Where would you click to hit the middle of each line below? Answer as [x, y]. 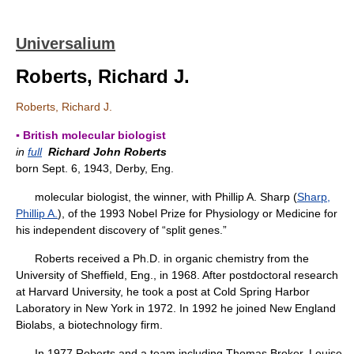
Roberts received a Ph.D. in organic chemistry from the [162, 258]
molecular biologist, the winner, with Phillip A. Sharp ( [156, 197]
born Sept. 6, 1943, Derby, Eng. [95, 168]
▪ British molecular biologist [91, 135]
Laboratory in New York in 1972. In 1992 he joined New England [176, 308]
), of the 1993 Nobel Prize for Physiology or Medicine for [198, 213]
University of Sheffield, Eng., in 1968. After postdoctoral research [177, 275]
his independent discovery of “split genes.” [121, 230]
